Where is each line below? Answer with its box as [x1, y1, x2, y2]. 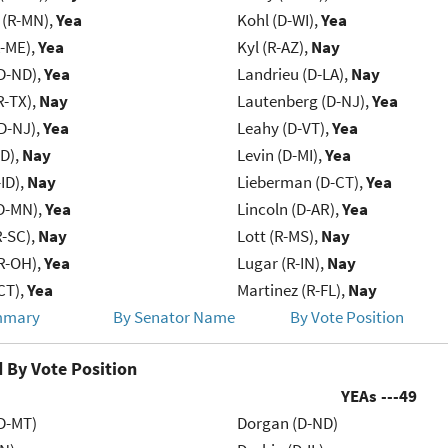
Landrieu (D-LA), [236, 63, 351, 86]
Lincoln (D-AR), [236, 198, 342, 221]
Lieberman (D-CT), [236, 171, 366, 194]
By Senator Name [112, 306, 235, 329]
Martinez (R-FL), [236, 279, 348, 302]
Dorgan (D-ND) [236, 412, 338, 435]
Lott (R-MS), [236, 225, 321, 248]
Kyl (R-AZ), [236, 36, 311, 59]
